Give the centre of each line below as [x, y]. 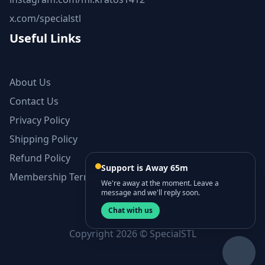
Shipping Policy [43, 139]
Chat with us [130, 210]
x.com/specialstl [45, 18]
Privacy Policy [40, 120]
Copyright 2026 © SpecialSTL [132, 234]
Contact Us [34, 101]
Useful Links [45, 38]
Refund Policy [40, 158]
